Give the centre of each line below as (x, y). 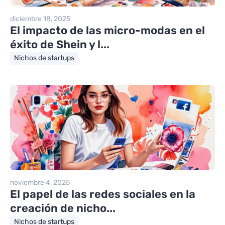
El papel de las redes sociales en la (103, 194)
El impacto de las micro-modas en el (107, 30)
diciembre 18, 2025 (40, 19)
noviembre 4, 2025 (40, 182)
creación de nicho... (63, 208)
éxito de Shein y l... (60, 44)
